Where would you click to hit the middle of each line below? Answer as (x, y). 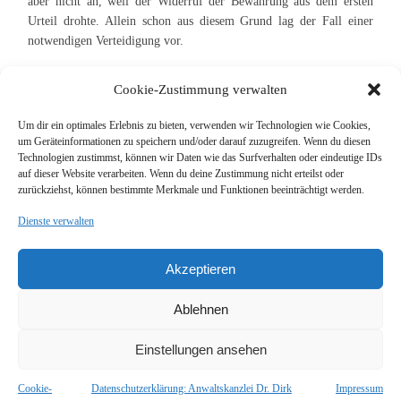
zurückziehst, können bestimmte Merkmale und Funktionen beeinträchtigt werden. (191, 190)
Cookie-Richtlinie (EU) (118, 356)
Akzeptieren (200, 269)
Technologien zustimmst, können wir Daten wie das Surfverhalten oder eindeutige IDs (200, 158)
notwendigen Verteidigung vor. (106, 41)
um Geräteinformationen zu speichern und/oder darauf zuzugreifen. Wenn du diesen (194, 141)
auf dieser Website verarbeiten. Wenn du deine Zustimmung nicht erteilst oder (181, 174)
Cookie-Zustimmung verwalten (200, 90)
